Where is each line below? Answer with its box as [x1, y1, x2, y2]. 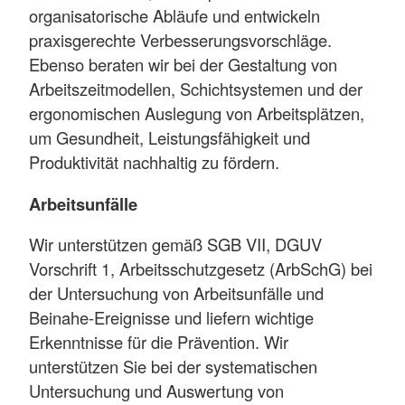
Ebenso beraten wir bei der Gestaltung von [29, 52, 337, 77]
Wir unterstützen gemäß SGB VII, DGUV [29, 232, 322, 257]
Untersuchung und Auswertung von [29, 379, 284, 403]
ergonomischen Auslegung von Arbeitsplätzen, [29, 101, 364, 126]
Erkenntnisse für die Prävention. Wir [29, 330, 288, 354]
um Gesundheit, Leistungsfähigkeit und [29, 126, 310, 150]
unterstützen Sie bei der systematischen [29, 354, 317, 379]
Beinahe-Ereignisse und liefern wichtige [29, 306, 314, 330]
